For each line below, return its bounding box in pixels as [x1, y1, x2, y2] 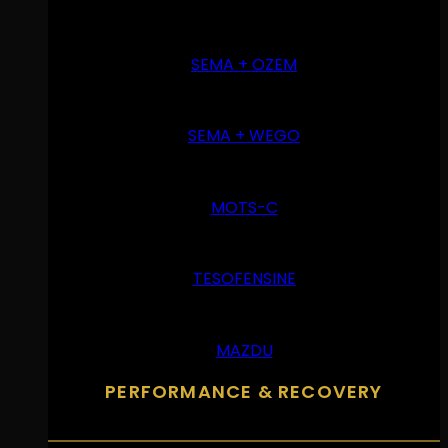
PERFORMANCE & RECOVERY [105, 378, 383, 404]
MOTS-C [210, 195, 278, 219]
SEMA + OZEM [191, 52, 297, 76]
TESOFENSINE [192, 267, 296, 291]
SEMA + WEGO [188, 124, 300, 148]
